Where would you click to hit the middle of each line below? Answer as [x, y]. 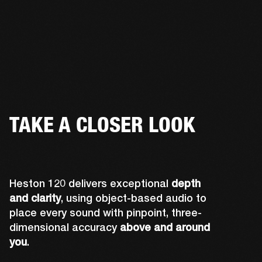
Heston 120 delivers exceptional [90, 184]
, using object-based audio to [134, 198]
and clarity [35, 198]
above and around [165, 227]
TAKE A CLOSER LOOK [102, 125]
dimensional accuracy [65, 227]
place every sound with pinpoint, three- [106, 213]
